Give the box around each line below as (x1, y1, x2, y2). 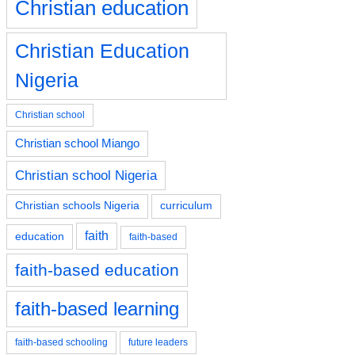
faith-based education (15, 260, 179, 279)
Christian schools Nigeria (15, 199, 139, 212)
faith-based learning (15, 297, 179, 319)
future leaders (128, 336, 188, 348)
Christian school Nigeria (15, 166, 157, 183)
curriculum (160, 199, 212, 212)
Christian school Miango (15, 136, 139, 150)
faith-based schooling (15, 336, 108, 348)
